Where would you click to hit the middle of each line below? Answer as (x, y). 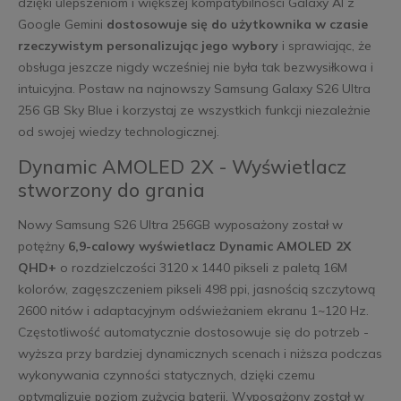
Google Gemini (62, 24)
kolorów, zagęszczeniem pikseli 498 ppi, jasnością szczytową (196, 289)
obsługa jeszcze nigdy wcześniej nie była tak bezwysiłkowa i (195, 67)
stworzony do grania (111, 189)
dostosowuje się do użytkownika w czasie (237, 24)
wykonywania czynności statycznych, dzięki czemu (166, 375)
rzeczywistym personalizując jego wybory (148, 45)
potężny (43, 246)
